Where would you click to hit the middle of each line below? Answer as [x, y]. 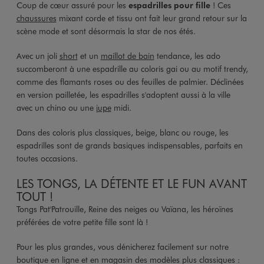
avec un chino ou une [56, 107]
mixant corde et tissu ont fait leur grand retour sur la [151, 18]
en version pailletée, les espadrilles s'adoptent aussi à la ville [123, 94]
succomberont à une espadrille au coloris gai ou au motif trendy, [132, 68]
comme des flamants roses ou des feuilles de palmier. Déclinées [130, 81]
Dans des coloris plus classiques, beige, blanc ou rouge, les [122, 132]
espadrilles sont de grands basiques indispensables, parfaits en [129, 145]
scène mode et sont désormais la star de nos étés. [106, 31]
